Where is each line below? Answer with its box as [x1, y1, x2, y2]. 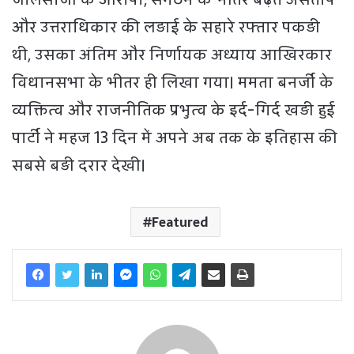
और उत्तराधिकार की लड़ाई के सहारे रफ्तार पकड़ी [12, 14, 320, 40]
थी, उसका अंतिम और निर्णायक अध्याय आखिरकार [12, 42, 332, 68]
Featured [151, 212, 208, 233]
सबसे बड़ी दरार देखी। [12, 153, 145, 179]
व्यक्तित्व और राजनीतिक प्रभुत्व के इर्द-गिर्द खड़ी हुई [12, 97, 335, 123]
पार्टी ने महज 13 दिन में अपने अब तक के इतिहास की [12, 125, 337, 151]
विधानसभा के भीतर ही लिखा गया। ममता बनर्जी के [12, 70, 333, 96]
